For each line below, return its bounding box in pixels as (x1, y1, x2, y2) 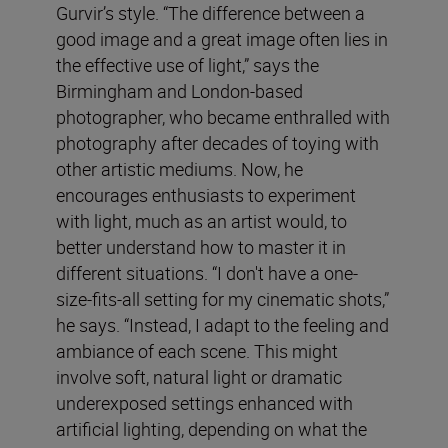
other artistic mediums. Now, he (56, 156, 303, 181)
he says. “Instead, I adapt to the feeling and (56, 312, 389, 337)
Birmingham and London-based (56, 78, 303, 103)
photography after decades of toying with (56, 130, 379, 155)
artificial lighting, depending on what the (56, 416, 367, 441)
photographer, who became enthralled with (56, 104, 390, 129)
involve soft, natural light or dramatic (56, 364, 342, 389)
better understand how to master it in (56, 234, 346, 259)
